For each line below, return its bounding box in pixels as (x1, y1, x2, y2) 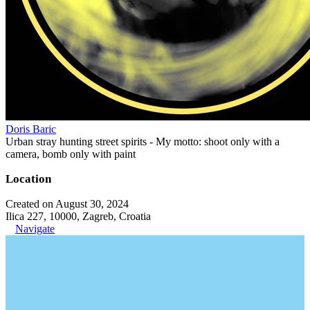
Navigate (15, 222, 55, 235)
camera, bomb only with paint (6, 147, 136, 160)
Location (6, 172, 51, 185)
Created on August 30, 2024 (6, 197, 129, 210)
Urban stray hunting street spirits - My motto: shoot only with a (6, 135, 280, 147)
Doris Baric (6, 122, 56, 135)
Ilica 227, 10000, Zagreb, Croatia (6, 210, 151, 222)
